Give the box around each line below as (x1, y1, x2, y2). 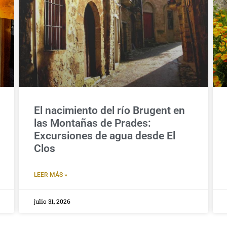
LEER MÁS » (34, 171, 67, 178)
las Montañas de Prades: (34, 117, 151, 129)
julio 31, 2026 (34, 197, 70, 205)
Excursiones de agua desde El (34, 129, 175, 142)
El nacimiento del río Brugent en (34, 104, 185, 117)
